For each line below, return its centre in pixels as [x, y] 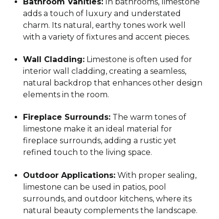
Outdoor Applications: [69, 175]
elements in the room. [66, 95]
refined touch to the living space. [88, 153]
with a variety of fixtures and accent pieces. [107, 37]
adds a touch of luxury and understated [102, 13]
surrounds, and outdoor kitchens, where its [108, 198]
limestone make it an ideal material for [98, 129]
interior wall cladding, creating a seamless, [105, 71]
